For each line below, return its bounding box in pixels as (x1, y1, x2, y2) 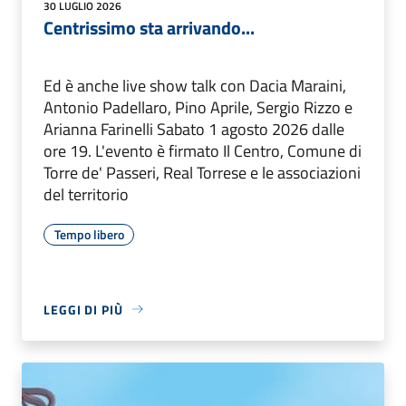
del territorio (43, 181, 129, 207)
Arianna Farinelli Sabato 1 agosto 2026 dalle (43, 116, 344, 141)
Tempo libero (53, 224, 124, 244)
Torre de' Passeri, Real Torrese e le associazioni (43, 159, 361, 185)
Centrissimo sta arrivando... (43, 13, 255, 42)
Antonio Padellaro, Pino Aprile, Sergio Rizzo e (43, 94, 353, 120)
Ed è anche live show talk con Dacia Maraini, (43, 72, 346, 98)
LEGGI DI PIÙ (43, 299, 123, 319)
